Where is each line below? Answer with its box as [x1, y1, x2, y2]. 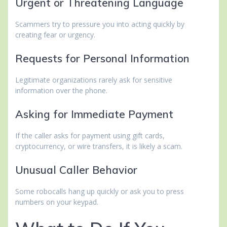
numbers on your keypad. [15, 197, 98, 207]
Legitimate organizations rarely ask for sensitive [15, 75, 172, 85]
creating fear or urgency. [15, 30, 95, 40]
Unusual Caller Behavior [15, 163, 137, 177]
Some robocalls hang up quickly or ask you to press [15, 186, 184, 197]
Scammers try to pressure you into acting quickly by [15, 19, 184, 29]
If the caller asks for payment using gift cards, [15, 131, 165, 141]
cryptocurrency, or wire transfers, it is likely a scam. [15, 141, 182, 152]
